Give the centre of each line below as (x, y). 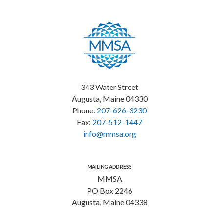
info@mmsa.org (109, 134)
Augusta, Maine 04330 (109, 99)
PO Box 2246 (109, 190)
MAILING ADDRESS (109, 167)
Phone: (85, 110)
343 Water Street (109, 87)
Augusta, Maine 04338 (109, 202)
